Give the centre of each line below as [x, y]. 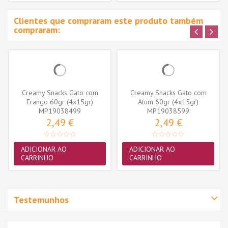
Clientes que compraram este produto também [108, 21]
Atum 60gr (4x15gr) [168, 102]
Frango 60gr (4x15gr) [60, 102]
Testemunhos [41, 200]
